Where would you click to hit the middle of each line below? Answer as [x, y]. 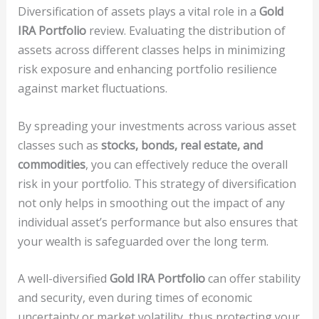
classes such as [59, 145]
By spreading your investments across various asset [157, 126]
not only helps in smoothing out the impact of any [151, 203]
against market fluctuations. [92, 88]
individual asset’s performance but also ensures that [157, 222]
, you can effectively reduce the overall [186, 164]
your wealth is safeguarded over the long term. [143, 241]
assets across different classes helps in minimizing [151, 50]
